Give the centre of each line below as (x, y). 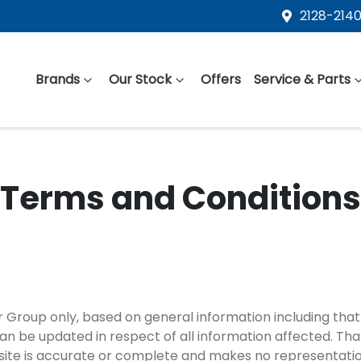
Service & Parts (302, 79)
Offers (221, 79)
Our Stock (140, 79)
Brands (58, 79)
